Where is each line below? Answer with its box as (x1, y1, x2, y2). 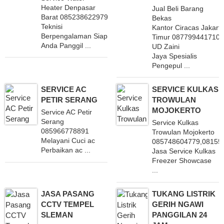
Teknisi (40, 22, 62, 31)
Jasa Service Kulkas (152, 147, 216, 155)
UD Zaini (152, 42, 180, 51)
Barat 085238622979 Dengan (40, 13, 135, 21)
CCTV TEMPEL (40, 200, 94, 209)
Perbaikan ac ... (40, 146, 90, 154)
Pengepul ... (152, 61, 190, 70)
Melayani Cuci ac (40, 136, 95, 145)
